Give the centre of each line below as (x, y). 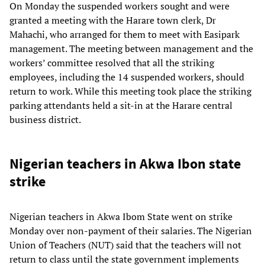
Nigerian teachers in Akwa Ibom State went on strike (121, 217)
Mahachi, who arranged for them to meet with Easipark (125, 35)
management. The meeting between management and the (131, 49)
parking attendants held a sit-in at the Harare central (121, 106)
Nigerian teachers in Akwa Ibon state (125, 164)
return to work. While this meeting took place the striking (130, 91)
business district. (45, 120)
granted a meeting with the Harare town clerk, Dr (113, 20)
